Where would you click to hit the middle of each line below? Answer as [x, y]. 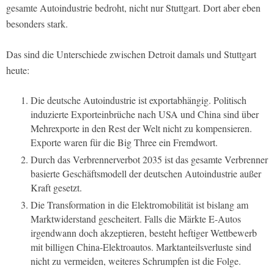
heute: [18, 70]
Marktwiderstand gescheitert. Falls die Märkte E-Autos [136, 219]
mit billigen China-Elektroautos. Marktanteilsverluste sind [141, 247]
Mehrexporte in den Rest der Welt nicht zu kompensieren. [141, 128]
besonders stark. [37, 24]
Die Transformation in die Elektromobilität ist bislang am [139, 205]
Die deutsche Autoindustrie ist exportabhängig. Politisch [139, 100]
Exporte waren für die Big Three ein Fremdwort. [124, 143]
